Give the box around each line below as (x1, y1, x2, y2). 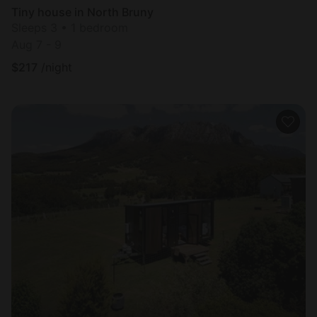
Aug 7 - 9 (11, 37, 62, 52)
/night (41, 59, 72, 74)
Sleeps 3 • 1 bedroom (11, 20, 128, 35)
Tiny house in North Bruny (11, 4, 154, 19)
